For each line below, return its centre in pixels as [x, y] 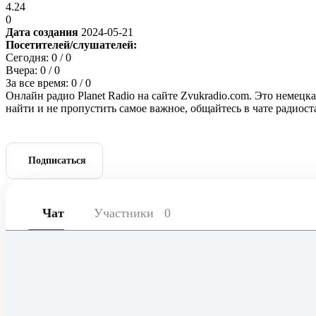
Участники [126, 213]
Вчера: [23, 70]
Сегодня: [29, 57]
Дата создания [43, 32]
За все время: [38, 83]
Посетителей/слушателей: [71, 44]
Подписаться [57, 161]
